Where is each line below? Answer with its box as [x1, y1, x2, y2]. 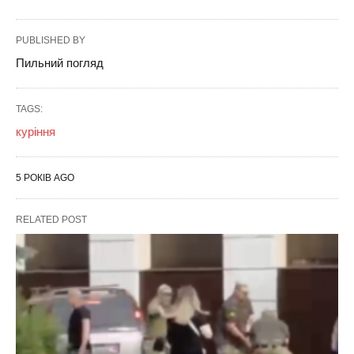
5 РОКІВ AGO [16, 171, 74, 183]
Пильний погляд [16, 55, 104, 70]
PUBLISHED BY [16, 34, 85, 46]
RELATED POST [16, 213, 87, 225]
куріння [16, 124, 55, 138]
